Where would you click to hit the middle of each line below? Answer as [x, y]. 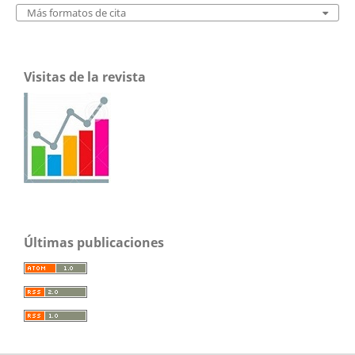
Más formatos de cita [76, 13]
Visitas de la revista [85, 77]
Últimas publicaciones [94, 243]
